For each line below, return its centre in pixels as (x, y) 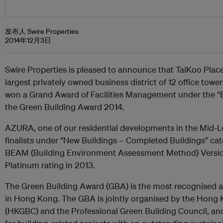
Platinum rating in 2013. (50, 165)
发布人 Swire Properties (42, 31)
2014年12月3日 (28, 40)
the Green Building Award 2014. (65, 107)
